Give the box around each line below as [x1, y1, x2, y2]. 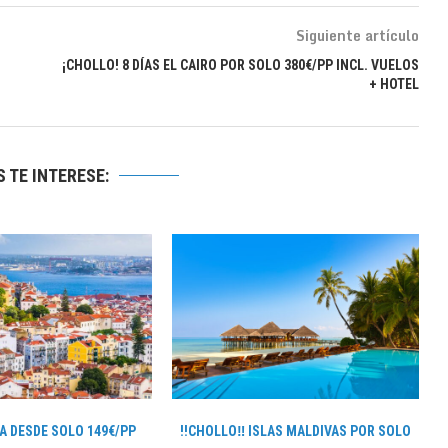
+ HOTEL [368, 76, 419, 93]
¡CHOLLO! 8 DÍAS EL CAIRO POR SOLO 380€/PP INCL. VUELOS [61, 57, 419, 74]
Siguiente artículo [295, 24, 419, 48]
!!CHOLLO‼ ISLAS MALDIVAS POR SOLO [180, 422, 412, 439]
